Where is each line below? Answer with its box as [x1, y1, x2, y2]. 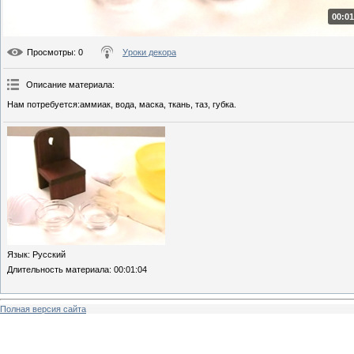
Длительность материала [7, 265, 109, 275]
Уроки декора [122, 47, 176, 58]
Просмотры [27, 47, 73, 58]
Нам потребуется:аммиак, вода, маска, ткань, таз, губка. [7, 100, 236, 110]
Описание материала [26, 80, 112, 90]
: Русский [28, 250, 66, 260]
